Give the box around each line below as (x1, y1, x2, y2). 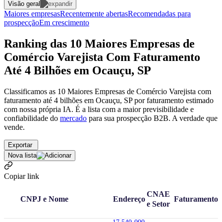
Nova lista (8, 151, 37, 159)
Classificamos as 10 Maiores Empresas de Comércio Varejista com (4, 87, 211, 96)
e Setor (147, 199, 170, 209)
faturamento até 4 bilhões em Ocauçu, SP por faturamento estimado (4, 96, 214, 105)
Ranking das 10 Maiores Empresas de (4, 37, 195, 50)
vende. (4, 122, 25, 131)
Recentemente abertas (60, 9, 128, 18)
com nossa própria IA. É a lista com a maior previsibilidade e (4, 105, 194, 113)
